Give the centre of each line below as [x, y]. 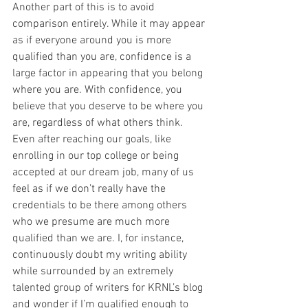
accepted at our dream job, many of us [104, 173]
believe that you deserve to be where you [109, 107]
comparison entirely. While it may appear [110, 24]
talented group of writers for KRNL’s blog [109, 288]
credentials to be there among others [101, 206]
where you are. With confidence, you [99, 90]
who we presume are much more [92, 222]
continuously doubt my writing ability [101, 255]
